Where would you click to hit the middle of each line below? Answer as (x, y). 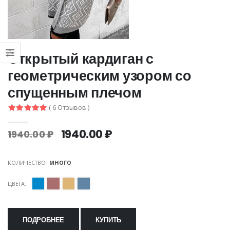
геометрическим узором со (100, 75)
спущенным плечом (75, 92)
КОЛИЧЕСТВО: (28, 162)
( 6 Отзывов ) (69, 108)
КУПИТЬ (109, 220)
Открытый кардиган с (81, 59)
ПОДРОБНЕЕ (44, 220)
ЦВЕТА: (17, 183)
